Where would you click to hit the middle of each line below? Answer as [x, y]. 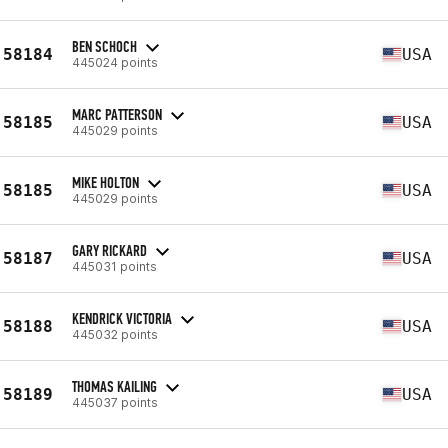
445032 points [115, 334]
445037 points [115, 402]
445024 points [115, 62]
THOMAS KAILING [114, 386]
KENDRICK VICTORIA [122, 318]
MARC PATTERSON [117, 114]
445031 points [114, 266]
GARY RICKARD [109, 250]
